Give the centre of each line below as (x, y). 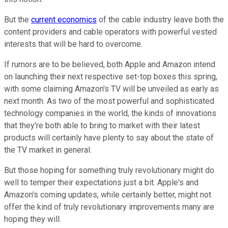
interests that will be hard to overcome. (73, 44)
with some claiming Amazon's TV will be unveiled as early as (111, 89)
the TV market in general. (48, 150)
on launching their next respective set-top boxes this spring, (111, 76)
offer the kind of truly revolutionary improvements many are (109, 207)
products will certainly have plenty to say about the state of (109, 137)
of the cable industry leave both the (160, 19)
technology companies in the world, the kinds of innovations (110, 113)
